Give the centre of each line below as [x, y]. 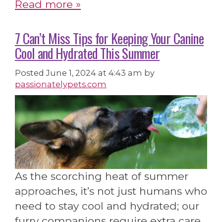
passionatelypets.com [61, 84]
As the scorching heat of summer [102, 176]
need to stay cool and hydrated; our [107, 206]
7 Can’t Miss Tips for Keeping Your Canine [110, 38]
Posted [30, 73]
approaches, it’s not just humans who [111, 191]
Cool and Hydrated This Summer [87, 53]
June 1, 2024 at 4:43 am [95, 73]
